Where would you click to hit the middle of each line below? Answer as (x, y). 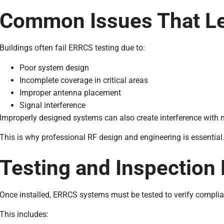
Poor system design (54, 67)
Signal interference (52, 105)
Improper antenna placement (70, 92)
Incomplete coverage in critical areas (83, 80)
